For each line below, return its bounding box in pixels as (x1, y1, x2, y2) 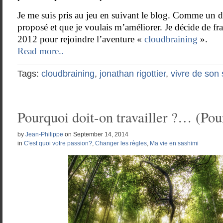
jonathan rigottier (100, 69, 166, 79)
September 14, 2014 (73, 131, 128, 138)
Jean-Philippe (25, 131, 63, 138)
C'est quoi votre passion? (24, 140, 92, 147)
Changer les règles (95, 140, 147, 147)
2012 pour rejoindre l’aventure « (17, 34, 144, 44)
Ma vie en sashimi (150, 140, 199, 147)
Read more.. (17, 46, 64, 56)
